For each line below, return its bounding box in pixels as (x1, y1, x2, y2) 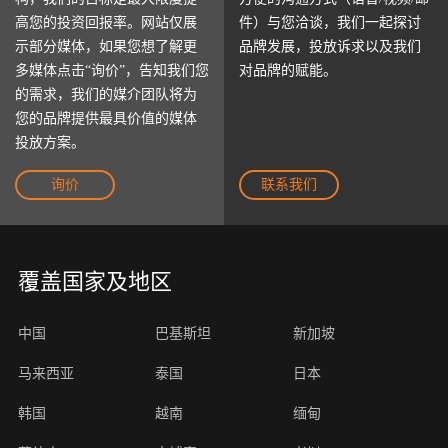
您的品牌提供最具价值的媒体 (15, 111, 197, 127)
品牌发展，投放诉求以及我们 (239, 39, 421, 55)
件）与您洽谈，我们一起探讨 (239, 15, 421, 31)
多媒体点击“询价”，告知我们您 (15, 63, 209, 79)
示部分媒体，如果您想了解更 (15, 39, 197, 55)
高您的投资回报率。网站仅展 (15, 15, 197, 31)
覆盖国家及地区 (17, 269, 172, 295)
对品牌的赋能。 (239, 63, 337, 79)
